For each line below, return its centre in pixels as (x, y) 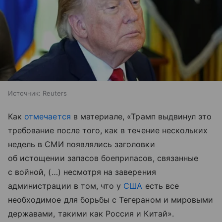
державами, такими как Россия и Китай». (91, 214)
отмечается (48, 117)
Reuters (55, 93)
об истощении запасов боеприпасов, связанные (103, 158)
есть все (161, 186)
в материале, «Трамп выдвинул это (141, 117)
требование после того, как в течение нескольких (108, 131)
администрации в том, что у (66, 186)
